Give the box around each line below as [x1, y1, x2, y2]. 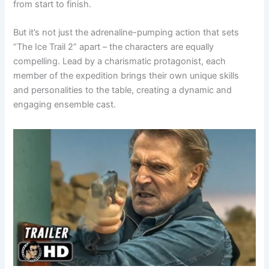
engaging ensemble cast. [13, 99, 116, 110]
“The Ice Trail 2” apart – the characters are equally [13, 41, 214, 53]
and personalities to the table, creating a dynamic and [13, 85, 232, 96]
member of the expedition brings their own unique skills [13, 70, 240, 82]
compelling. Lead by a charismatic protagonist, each [13, 56, 226, 67]
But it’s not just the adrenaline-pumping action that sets [13, 27, 240, 38]
